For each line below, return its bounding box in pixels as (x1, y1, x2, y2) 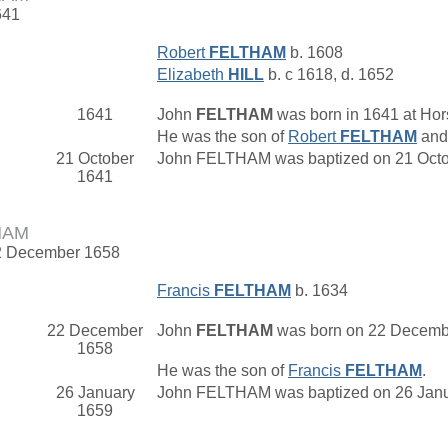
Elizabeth (157, 66, 228, 84)
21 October (56, 150, 134, 168)
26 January (55, 384, 135, 402)
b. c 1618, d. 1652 (264, 66, 394, 84)
